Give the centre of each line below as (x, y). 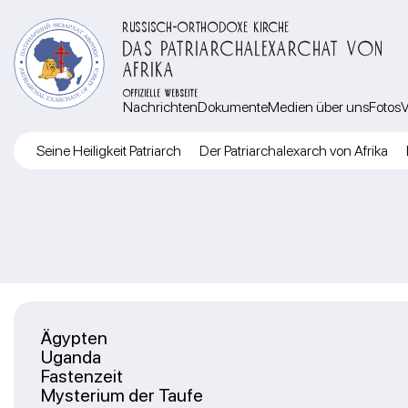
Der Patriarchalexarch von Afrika (294, 151)
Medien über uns (318, 107)
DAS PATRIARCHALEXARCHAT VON (254, 46)
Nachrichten (160, 107)
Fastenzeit (82, 376)
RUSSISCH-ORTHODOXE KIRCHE (207, 25)
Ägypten (74, 338)
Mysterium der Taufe (122, 395)
